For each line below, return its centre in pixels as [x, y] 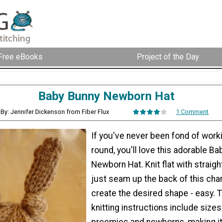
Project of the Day [168, 57]
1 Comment [193, 111]
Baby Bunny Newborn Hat [106, 96]
